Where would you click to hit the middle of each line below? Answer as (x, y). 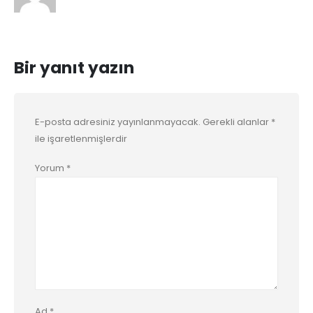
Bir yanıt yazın (74, 67)
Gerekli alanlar (237, 122)
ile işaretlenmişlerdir (81, 138)
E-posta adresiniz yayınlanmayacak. (118, 122)
